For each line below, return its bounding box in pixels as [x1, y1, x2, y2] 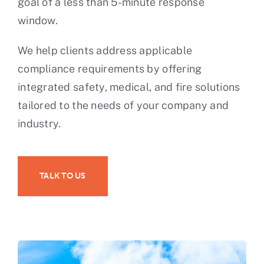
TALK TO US [39, 171, 86, 181]
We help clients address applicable [18, 44, 193, 57]
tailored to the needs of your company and [18, 99, 229, 112]
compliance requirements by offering [18, 62, 202, 75]
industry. [18, 117, 61, 130]
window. [18, 14, 58, 27]
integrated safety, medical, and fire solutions [18, 81, 240, 94]
